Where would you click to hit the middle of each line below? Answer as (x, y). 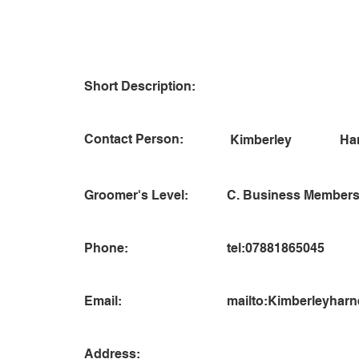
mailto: (247, 301)
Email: (103, 301)
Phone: (106, 248)
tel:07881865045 (275, 248)
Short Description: (140, 87)
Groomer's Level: (136, 195)
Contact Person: (134, 139)
